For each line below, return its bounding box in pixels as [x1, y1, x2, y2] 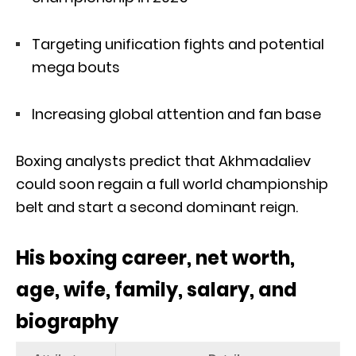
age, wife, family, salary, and [16, 276, 297, 303]
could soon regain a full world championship [16, 173, 328, 194]
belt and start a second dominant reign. [16, 196, 298, 217]
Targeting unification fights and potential [32, 33, 324, 54]
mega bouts [32, 56, 120, 77]
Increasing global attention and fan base [32, 103, 321, 124]
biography [16, 308, 118, 335]
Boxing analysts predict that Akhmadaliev [16, 150, 311, 171]
